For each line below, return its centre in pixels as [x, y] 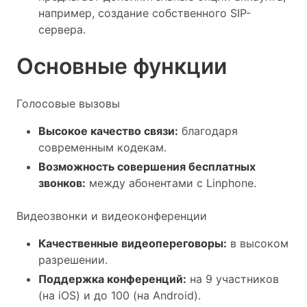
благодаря [208, 131]
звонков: [62, 183]
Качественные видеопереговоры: [133, 243]
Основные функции [122, 66]
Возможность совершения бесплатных [147, 167]
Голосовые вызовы [68, 103]
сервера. [62, 29]
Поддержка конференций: [112, 279]
